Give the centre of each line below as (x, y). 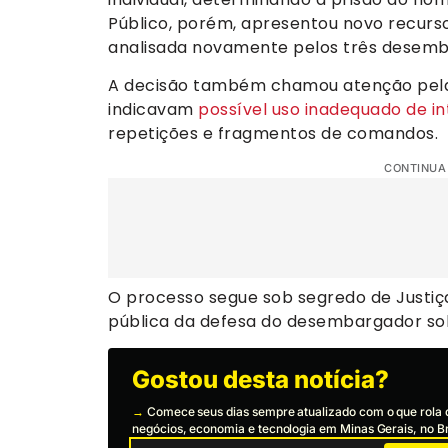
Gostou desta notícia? (260, 380)
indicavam (153, 110)
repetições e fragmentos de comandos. (273, 134)
